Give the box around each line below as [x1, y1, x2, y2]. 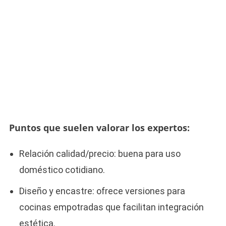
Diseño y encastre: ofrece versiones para [19, 185, 185, 196]
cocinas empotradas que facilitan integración [19, 201, 204, 212]
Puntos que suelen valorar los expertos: [9, 121, 190, 134]
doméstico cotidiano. [19, 164, 105, 175]
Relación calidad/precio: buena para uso [19, 148, 181, 159]
